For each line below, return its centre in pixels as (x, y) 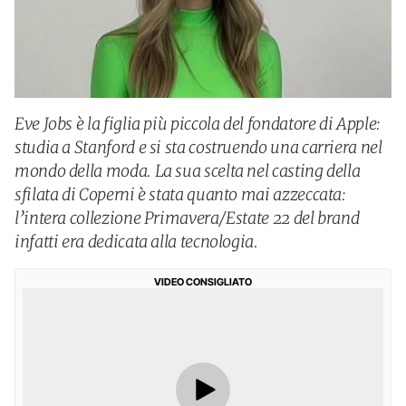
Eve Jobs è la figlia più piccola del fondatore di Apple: (198, 124)
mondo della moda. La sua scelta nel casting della (188, 171)
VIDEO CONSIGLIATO (203, 282)
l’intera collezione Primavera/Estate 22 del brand (187, 218)
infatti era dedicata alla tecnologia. (136, 242)
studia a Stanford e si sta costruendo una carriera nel (198, 147)
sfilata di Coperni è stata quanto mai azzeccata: (180, 194)
